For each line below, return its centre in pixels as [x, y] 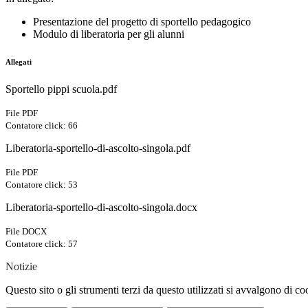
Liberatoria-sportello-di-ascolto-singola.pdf [98, 148]
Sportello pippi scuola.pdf [61, 89]
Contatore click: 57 [42, 243]
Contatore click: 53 [42, 184]
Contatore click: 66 [42, 125]
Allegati [19, 62]
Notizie [21, 266]
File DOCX [26, 231]
